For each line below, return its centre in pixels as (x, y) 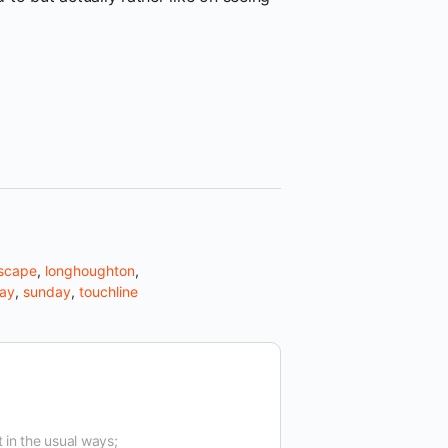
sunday (47, 291)
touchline (108, 291)
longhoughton (90, 270)
